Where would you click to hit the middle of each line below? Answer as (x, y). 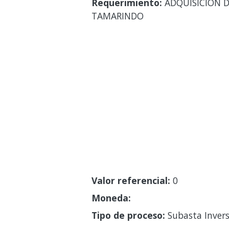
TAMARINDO (117, 16)
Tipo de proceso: (128, 215)
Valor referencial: (131, 180)
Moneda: (111, 198)
